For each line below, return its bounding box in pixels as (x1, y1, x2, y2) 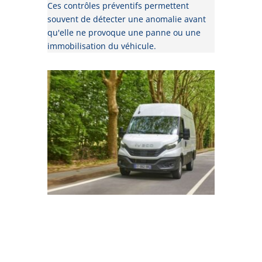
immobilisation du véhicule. (47, 40, 156, 52)
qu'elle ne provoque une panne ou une (47, 27, 201, 39)
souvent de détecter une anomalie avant (47, 13, 206, 25)
